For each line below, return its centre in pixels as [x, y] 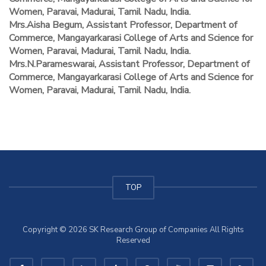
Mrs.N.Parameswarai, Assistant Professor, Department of [129, 64]
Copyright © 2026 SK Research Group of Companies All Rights [133, 230]
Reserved [133, 241]
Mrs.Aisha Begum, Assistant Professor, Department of [123, 25]
